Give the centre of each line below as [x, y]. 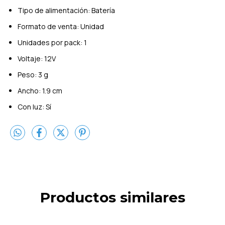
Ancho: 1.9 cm [40, 90]
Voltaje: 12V [37, 58]
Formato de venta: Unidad [61, 26]
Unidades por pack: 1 [52, 42]
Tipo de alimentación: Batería [66, 10]
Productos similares [113, 198]
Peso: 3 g [33, 74]
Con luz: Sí [34, 106]
